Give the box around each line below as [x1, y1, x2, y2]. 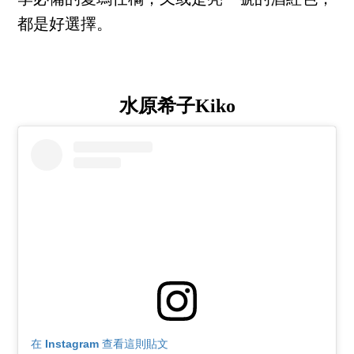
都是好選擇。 [17, 17, 113, 34]
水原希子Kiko [119, 96, 235, 117]
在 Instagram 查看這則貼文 [31, 337, 169, 350]
